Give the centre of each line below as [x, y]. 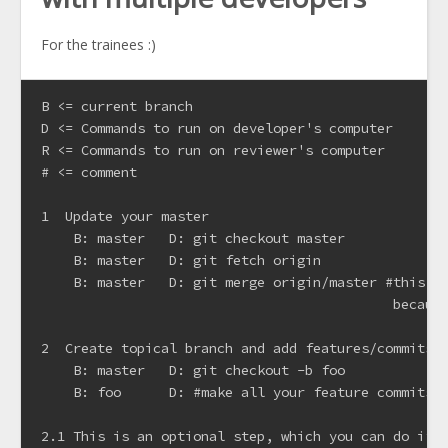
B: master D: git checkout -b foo [193, 369]
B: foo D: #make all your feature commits [237, 391]
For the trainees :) [98, 45]
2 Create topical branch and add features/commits [237, 347]
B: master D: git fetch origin [181, 259]
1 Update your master [125, 215]
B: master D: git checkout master [193, 237]
